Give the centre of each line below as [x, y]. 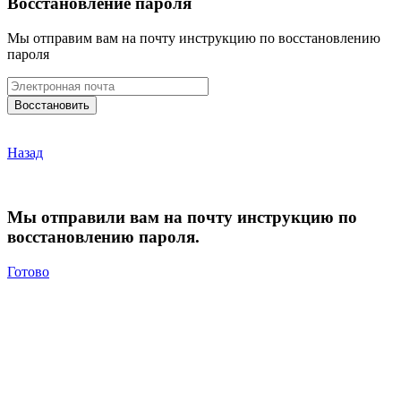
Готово [28, 272]
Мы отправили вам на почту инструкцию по [182, 218]
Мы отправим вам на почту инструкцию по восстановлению [194, 38]
